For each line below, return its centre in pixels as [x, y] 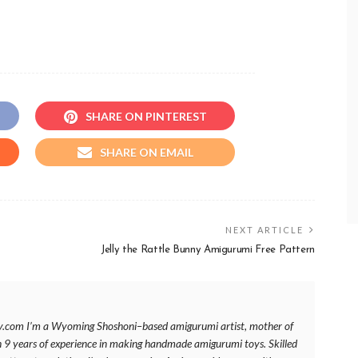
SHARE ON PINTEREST [146, 116]
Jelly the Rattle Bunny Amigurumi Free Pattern [208, 249]
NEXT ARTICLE [265, 229]
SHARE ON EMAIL [146, 152]
